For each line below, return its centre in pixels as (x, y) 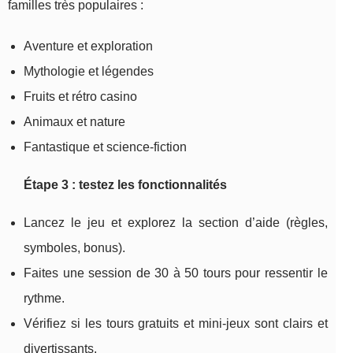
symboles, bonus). (74, 247)
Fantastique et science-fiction (105, 147)
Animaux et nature (74, 121)
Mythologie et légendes (89, 71)
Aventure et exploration (88, 46)
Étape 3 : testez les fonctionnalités (125, 184)
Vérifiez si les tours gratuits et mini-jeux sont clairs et (176, 323)
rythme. (44, 298)
